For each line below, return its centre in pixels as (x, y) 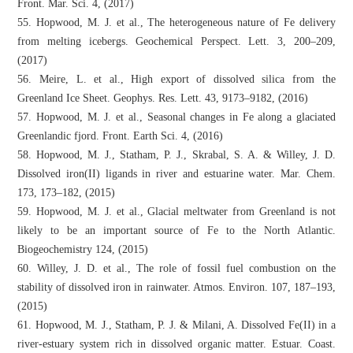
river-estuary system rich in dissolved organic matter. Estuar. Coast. (176, 344)
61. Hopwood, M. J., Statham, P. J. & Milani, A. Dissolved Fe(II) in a (176, 325)
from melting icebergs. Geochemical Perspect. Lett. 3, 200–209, (176, 41)
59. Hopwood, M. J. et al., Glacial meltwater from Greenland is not (176, 211)
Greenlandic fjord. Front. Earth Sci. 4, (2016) (121, 136)
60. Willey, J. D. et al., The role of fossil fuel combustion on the (176, 268)
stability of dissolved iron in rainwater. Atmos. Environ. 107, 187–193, (176, 287)
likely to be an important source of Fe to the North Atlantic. (176, 230)
